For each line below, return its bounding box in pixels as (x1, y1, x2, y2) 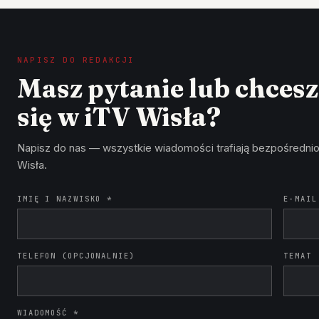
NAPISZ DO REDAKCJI (17, 55, 135, 65)
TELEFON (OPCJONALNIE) (17, 251, 135, 261)
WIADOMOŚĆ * (17, 308, 79, 318)
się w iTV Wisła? (17, 101, 221, 132)
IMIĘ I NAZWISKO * (17, 194, 113, 204)
